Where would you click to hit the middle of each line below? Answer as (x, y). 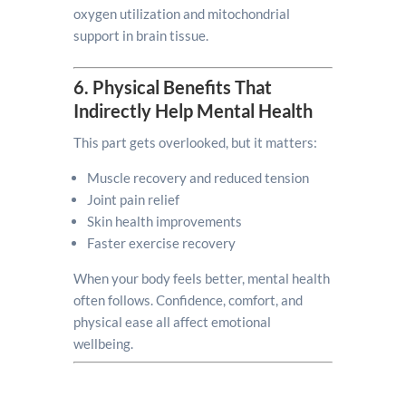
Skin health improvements (164, 221)
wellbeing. (103, 343)
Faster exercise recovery (161, 243)
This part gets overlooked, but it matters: (195, 142)
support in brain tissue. (140, 35)
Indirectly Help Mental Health (193, 111)
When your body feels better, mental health (201, 278)
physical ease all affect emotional (172, 322)
